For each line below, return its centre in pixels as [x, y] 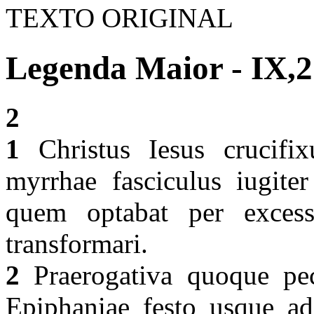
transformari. [80, 244]
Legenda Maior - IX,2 [159, 68]
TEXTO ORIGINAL [120, 18]
